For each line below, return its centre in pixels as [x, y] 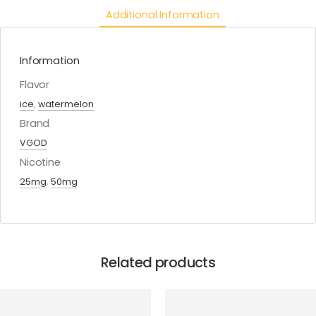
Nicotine [40, 163]
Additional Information [162, 14]
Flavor [35, 85]
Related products [158, 262]
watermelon [66, 104]
